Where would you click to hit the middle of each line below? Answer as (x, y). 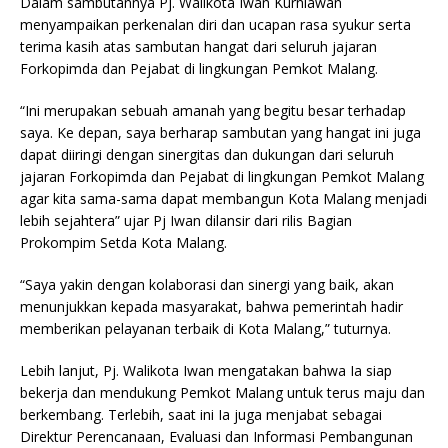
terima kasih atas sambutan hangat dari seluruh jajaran (198, 47)
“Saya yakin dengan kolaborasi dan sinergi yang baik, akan (207, 285)
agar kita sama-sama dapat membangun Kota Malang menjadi (223, 199)
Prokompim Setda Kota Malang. (123, 243)
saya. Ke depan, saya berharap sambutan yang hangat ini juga (220, 133)
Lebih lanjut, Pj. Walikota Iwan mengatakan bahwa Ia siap (206, 371)
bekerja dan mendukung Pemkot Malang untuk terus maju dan (222, 393)
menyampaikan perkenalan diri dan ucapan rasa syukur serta (215, 25)
